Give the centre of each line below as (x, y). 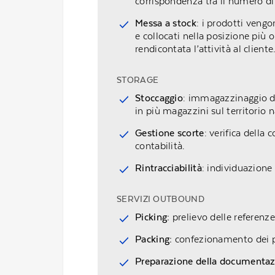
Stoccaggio (159, 98)
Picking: (154, 217)
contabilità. (160, 146)
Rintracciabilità (168, 168)
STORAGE (138, 80)
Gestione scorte (170, 133)
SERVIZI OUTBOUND (161, 199)
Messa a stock (166, 23)
